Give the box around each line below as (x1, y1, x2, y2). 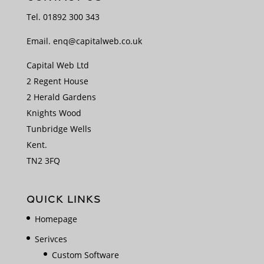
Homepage (34, 213, 77, 225)
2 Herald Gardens (26, 91, 96, 103)
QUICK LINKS (26, 193, 101, 206)
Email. (26, 35, 53, 47)
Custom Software (51, 249, 119, 261)
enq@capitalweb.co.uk (52, 35, 142, 47)
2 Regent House (26, 75, 88, 87)
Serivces (34, 233, 67, 245)
